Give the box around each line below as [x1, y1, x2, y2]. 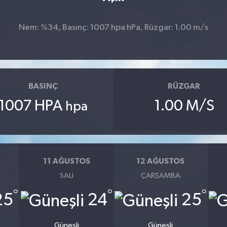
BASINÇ [28, 82, 58, 90]
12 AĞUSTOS [136, 157, 185, 165]
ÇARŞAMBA [140, 172, 180, 180]
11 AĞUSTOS [43, 157, 90, 165]
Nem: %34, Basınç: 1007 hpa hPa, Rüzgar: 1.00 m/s [19, 23, 208, 32]
